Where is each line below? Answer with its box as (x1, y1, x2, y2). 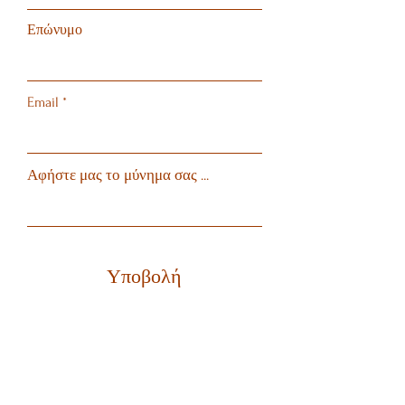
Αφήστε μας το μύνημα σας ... (27, 166, 209, 184)
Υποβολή (107, 266, 182, 289)
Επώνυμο (27, 22, 82, 39)
